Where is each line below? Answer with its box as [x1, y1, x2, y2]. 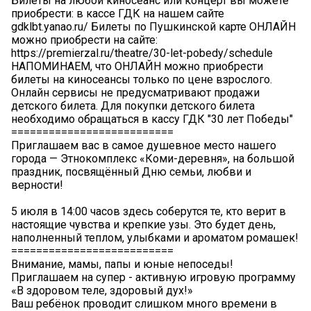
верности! [11, 178, 63, 192]
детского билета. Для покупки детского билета [11, 99, 255, 112]
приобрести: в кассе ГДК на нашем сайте [11, 6, 224, 20]
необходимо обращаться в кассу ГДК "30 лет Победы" [11, 112, 293, 126]
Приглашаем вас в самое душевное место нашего [11, 138, 276, 152]
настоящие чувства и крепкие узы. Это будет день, [11, 217, 276, 231]
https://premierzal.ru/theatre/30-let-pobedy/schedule [11, 46, 273, 60]
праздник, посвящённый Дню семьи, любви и [11, 165, 251, 178]
